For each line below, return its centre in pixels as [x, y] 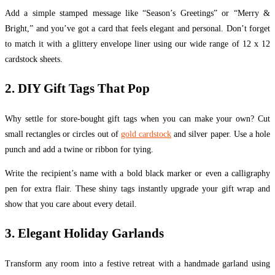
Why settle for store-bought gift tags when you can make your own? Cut [137, 118]
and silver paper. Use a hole [221, 134]
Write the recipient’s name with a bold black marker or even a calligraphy [137, 173]
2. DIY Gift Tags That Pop [77, 89]
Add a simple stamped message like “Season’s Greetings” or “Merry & [137, 13]
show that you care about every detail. [71, 204]
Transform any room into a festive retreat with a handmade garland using [137, 263]
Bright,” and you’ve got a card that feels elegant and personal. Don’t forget [137, 28]
